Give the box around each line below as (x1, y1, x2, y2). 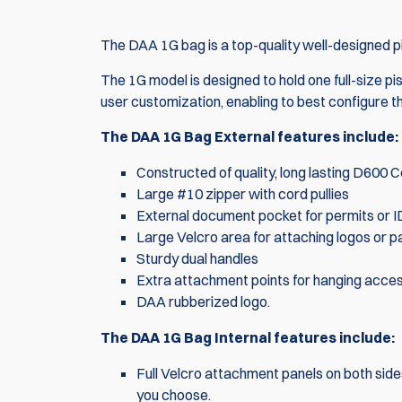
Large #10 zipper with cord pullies (136, 184, 349, 203)
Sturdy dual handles (136, 249, 261, 267)
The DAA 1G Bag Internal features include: (100, 328, 395, 346)
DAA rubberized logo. (136, 292, 270, 310)
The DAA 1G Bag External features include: (100, 127, 398, 145)
